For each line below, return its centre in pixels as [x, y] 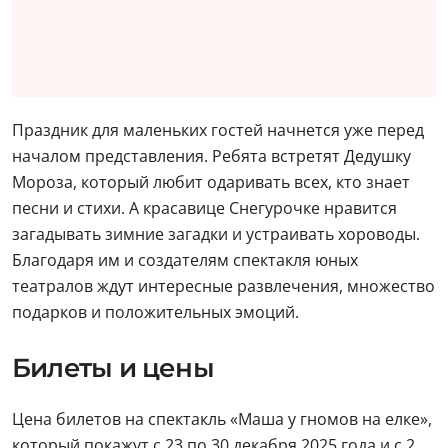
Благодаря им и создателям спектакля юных [185, 260]
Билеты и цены [113, 368]
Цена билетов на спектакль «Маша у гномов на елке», [222, 419]
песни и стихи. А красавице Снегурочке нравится [204, 208]
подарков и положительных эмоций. [155, 312]
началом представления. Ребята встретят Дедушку [211, 156]
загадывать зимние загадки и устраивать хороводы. [216, 234]
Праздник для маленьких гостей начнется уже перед [218, 130]
